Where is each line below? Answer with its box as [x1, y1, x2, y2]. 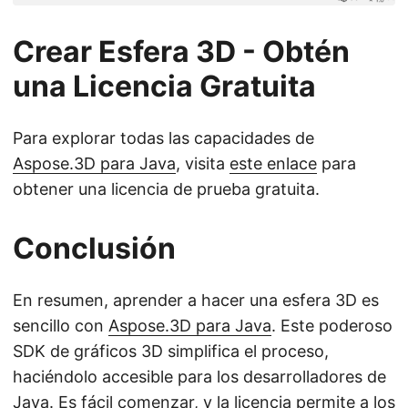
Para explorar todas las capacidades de [13, 127, 314, 148]
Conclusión [13, 229, 176, 266]
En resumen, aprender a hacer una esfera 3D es [13, 290, 379, 310]
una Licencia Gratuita [13, 67, 316, 104]
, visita [176, 153, 229, 173]
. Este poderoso [271, 315, 393, 335]
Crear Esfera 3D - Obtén [13, 33, 350, 69]
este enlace [229, 153, 317, 173]
